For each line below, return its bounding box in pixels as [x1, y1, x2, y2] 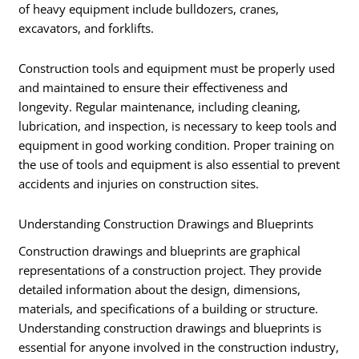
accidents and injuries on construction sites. [18, 175, 260, 192]
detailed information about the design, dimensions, [18, 280, 301, 297]
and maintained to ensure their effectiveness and [18, 79, 288, 95]
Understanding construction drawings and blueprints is [18, 319, 322, 336]
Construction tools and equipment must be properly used [18, 59, 336, 76]
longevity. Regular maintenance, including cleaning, [18, 98, 301, 115]
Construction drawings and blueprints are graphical [18, 242, 301, 259]
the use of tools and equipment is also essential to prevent [18, 155, 341, 172]
